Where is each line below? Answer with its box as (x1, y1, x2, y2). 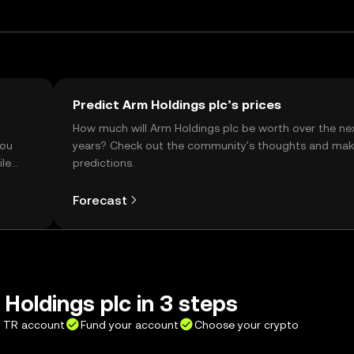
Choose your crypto (194, 318, 299, 331)
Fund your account (81, 318, 179, 331)
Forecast (73, 192, 127, 208)
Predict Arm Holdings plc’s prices (73, 97, 281, 112)
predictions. (73, 156, 134, 169)
